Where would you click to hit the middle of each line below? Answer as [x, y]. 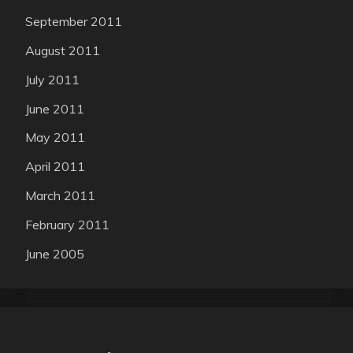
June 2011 [55, 108]
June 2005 [55, 253]
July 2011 [52, 79]
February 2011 [67, 224]
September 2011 [74, 22]
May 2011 [55, 137]
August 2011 [63, 50]
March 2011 [60, 195]
